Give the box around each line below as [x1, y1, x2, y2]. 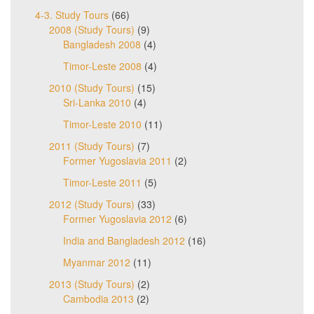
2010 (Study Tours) [49, 81, 135, 95]
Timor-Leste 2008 [63, 59, 142, 74]
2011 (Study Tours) [49, 139, 135, 153]
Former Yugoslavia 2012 [63, 212, 172, 226]
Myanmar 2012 [63, 255, 130, 270]
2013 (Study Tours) [49, 277, 135, 292]
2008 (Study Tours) [49, 22, 135, 37]
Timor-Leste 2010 [63, 117, 142, 132]
